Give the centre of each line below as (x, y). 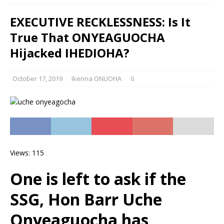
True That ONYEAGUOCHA (87, 37)
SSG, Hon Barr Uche (86, 199)
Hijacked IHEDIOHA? (70, 53)
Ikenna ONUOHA (96, 78)
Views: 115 (27, 153)
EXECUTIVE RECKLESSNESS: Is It (100, 22)
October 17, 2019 (37, 78)
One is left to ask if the (98, 179)
